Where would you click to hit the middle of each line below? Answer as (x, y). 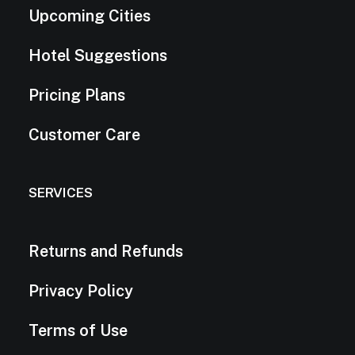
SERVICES (61, 193)
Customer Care (84, 135)
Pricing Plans (77, 95)
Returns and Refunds (106, 251)
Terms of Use (78, 330)
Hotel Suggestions (98, 55)
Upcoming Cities (90, 16)
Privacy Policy (81, 291)
